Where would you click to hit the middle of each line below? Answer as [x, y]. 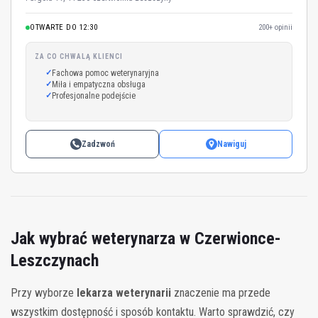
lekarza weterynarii [124, 292]
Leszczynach [55, 260]
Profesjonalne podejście [94, 95]
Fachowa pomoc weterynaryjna [105, 73]
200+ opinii [275, 27]
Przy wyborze [44, 292]
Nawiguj [231, 144]
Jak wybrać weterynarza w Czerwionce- [146, 238]
